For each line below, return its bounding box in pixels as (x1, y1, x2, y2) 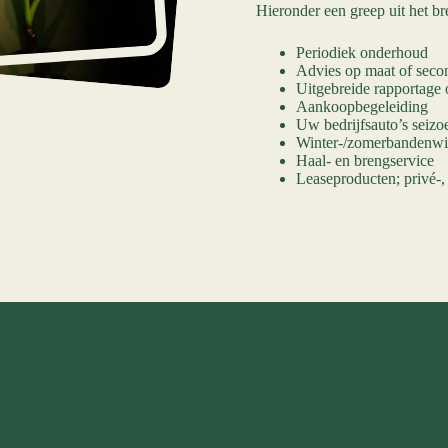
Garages (230, 416, 309, 438)
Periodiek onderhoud (296, 43, 428, 61)
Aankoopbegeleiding (296, 97, 428, 115)
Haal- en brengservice (296, 151, 434, 169)
